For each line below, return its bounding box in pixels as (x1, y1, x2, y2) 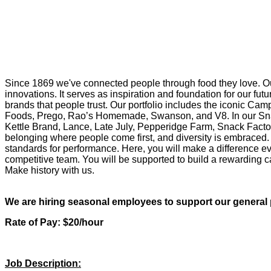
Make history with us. (5, 165, 94, 175)
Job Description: (5, 258, 81, 269)
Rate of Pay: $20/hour (5, 217, 103, 227)
